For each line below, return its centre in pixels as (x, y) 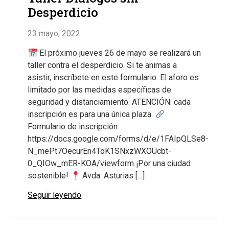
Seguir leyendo (55, 195)
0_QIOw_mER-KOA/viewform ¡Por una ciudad (109, 163)
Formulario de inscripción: (74, 126)
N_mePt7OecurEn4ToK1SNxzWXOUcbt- (100, 151)
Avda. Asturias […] (112, 175)
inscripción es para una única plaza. (91, 114)
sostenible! (49, 175)
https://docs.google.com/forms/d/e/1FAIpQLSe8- (118, 139)
